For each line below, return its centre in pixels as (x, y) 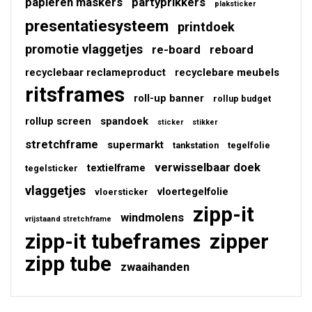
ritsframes (75, 95)
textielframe (116, 168)
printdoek (206, 27)
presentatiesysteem (97, 26)
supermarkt (135, 145)
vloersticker (122, 192)
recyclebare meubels (227, 73)
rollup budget (242, 99)
